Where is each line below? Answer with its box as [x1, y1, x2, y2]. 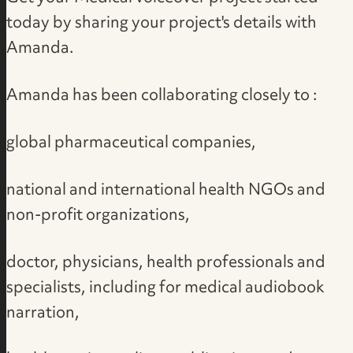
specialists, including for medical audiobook [6, 272, 325, 304]
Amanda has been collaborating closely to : [6, 80, 318, 113]
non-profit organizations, [6, 199, 191, 232]
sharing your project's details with [75, 8, 318, 40]
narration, [6, 297, 80, 329]
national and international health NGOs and [6, 174, 326, 206]
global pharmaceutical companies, [6, 128, 257, 160]
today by [6, 8, 76, 40]
